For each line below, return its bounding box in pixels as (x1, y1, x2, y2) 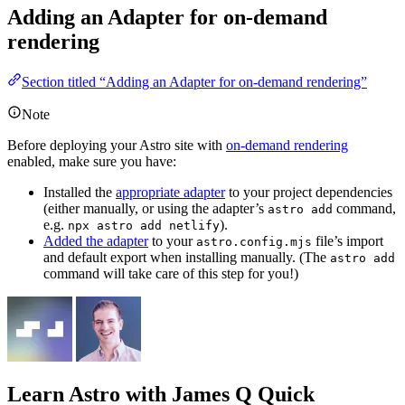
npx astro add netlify (68, 218, 220, 232)
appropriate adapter (116, 184, 225, 200)
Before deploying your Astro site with (7, 137, 226, 153)
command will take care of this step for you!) (43, 265, 298, 281)
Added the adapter (43, 232, 148, 249)
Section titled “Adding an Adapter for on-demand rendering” (22, 73, 367, 89)
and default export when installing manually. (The (43, 249, 330, 265)
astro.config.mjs (196, 234, 312, 249)
